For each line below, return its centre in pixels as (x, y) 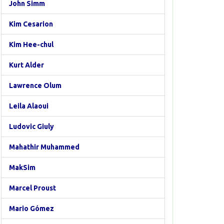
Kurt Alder (26, 65)
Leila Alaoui (29, 106)
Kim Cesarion (31, 24)
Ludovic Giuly (31, 126)
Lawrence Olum (35, 85)
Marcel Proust (32, 188)
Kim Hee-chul (31, 44)
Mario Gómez (31, 208)
